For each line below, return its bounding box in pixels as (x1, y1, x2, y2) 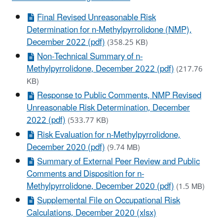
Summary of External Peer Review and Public (37, 152, 200, 171)
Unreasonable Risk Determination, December (27, 99, 190, 117)
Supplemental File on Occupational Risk (37, 192, 181, 210)
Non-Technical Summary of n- (37, 48, 143, 66)
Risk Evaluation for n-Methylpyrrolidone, (37, 126, 181, 144)
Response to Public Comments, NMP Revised (37, 87, 202, 105)
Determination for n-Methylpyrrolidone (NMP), (27, 21, 192, 39)
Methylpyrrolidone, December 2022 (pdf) (27, 60, 174, 78)
